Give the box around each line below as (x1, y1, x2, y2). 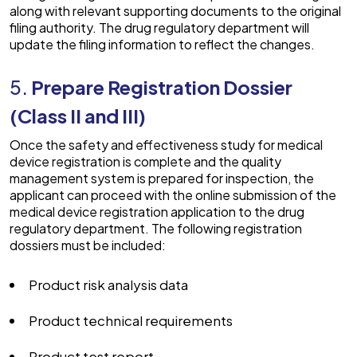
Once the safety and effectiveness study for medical (10, 136, 323, 154)
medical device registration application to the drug (10, 203, 304, 221)
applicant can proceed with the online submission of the (10, 186, 336, 204)
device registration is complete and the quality (10, 153, 281, 171)
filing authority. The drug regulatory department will (10, 19, 309, 37)
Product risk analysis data (29, 276, 190, 294)
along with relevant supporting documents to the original (10, 2, 341, 20)
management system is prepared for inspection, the (10, 170, 314, 187)
